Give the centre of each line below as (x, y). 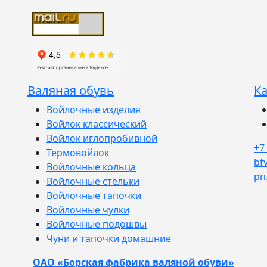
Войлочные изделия (94, 109)
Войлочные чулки (88, 209)
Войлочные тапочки (94, 195)
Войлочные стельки (93, 181)
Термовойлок (78, 152)
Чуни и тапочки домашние (109, 238)
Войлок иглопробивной (102, 138)
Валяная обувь (71, 90)
